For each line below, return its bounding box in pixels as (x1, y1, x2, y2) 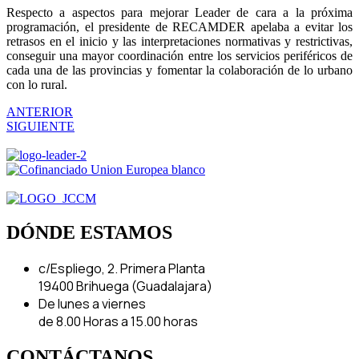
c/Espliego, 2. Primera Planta (38, 259, 205, 277)
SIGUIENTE (6, 119, 75, 133)
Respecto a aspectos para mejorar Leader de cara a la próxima (6, 5, 353, 19)
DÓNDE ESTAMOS (6, 221, 172, 243)
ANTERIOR (6, 104, 73, 119)
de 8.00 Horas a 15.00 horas (38, 312, 198, 330)
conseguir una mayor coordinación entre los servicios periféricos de (6, 48, 353, 63)
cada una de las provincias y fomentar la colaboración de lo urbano (6, 63, 353, 77)
